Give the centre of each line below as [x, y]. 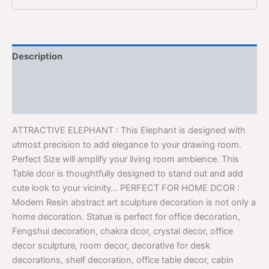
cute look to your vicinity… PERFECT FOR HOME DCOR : [126, 188]
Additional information [60, 80]
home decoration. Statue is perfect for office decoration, [126, 216]
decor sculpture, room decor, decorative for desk [111, 245]
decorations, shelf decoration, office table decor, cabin [123, 260]
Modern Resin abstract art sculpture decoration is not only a [134, 202]
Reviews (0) [38, 102]
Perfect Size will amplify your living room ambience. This [125, 159]
